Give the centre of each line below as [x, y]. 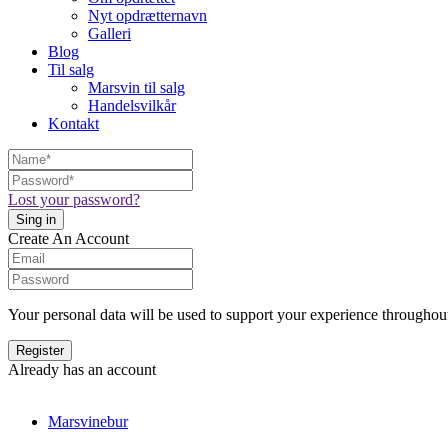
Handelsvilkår [132, 105]
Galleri [109, 33]
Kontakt [73, 123]
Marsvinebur [88, 421]
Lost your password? [74, 199]
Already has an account [82, 369]
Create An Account [68, 238]
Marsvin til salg [136, 87]
